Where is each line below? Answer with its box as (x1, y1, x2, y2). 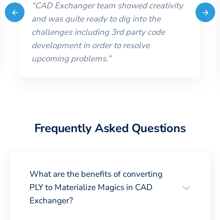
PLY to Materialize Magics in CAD (29, 181, 153, 193)
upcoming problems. (31, 53, 108, 64)
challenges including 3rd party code (31, 26, 165, 38)
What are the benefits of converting (29, 168, 163, 180)
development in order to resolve (31, 39, 150, 51)
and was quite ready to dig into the (31, 13, 161, 25)
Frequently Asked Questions (34, 120, 186, 136)
